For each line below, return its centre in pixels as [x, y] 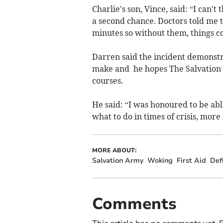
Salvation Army [117, 160]
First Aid [191, 160]
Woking [160, 160]
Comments [134, 204]
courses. [107, 80]
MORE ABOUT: [114, 150]
